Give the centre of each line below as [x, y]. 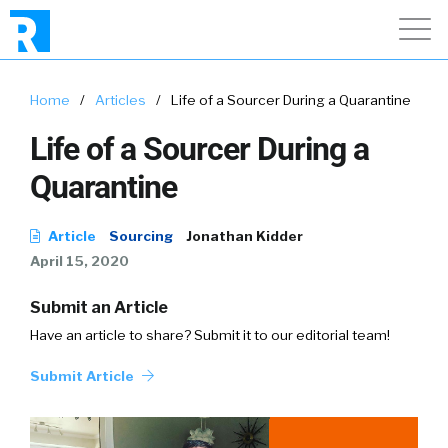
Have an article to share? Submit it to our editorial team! [210, 335]
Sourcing [141, 236]
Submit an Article [99, 307]
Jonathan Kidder [244, 236]
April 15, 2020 [79, 261]
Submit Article [83, 376]
